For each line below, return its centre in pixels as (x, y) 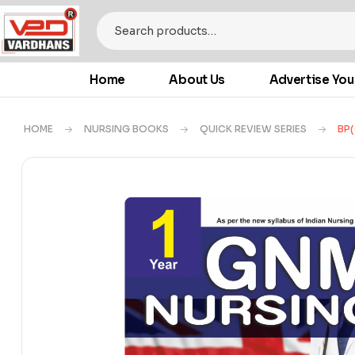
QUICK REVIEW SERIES (253, 129)
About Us (197, 80)
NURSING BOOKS (126, 129)
